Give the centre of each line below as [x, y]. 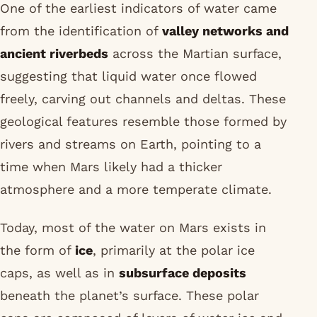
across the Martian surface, [195, 53]
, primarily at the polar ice [174, 250]
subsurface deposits [183, 273]
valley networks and [225, 30]
